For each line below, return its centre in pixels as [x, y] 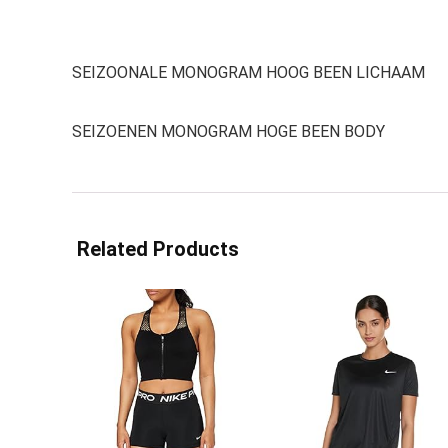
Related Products [158, 249]
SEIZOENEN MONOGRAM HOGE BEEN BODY [228, 131]
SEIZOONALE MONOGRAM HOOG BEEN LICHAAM [248, 72]
